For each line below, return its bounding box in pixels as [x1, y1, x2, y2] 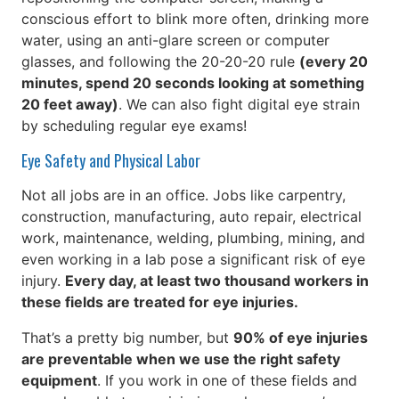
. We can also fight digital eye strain [118, 95, 360, 114]
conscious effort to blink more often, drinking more [21, 10, 369, 28]
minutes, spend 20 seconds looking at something [21, 74, 364, 93]
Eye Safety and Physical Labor [21, 149, 200, 173]
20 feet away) [21, 95, 118, 114]
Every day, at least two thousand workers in [65, 272, 369, 290]
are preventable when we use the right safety [21, 350, 340, 369]
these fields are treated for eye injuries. [21, 293, 298, 312]
